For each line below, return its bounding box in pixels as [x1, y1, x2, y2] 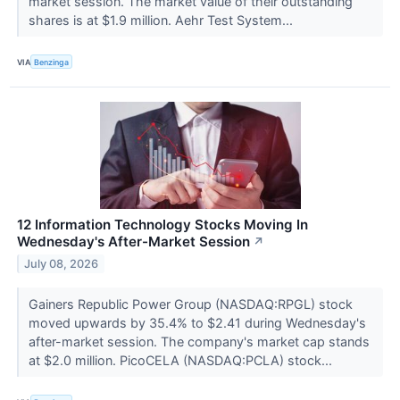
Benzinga [34, 56, 70, 67]
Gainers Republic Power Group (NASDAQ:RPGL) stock [28, 296, 353, 312]
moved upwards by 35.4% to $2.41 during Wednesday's [28, 315, 366, 331]
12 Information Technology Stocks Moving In [17, 216, 308, 234]
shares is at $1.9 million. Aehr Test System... [28, 12, 296, 29]
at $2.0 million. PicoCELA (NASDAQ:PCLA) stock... [28, 353, 336, 369]
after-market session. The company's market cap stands [28, 334, 370, 350]
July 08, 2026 [24, 257, 99, 271]
